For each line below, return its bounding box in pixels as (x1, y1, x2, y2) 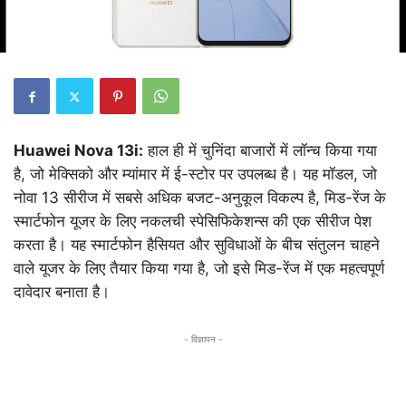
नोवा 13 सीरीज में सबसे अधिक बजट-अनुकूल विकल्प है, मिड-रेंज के (14, 188, 386, 208)
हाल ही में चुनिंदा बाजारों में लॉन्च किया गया (143, 141, 377, 160)
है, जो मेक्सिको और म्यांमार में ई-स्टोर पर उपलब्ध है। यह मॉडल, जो (14, 165, 377, 184)
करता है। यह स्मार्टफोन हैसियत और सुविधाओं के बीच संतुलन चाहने (14, 236, 380, 255)
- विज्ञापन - (183, 333, 223, 345)
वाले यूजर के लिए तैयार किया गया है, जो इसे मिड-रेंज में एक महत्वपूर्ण (14, 259, 384, 278)
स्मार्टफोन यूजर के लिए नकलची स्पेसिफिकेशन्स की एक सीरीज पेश (14, 212, 372, 231)
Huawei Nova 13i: (14, 141, 143, 160)
